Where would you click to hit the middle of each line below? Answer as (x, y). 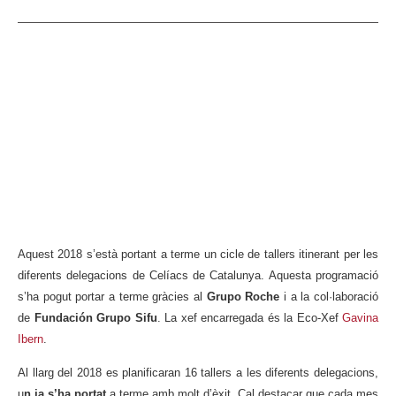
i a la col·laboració (329, 296)
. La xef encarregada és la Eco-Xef (249, 317)
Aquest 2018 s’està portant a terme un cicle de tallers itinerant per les (198, 254)
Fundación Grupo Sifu (95, 317)
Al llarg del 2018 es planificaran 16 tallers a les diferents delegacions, (198, 373)
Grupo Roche (243, 296)
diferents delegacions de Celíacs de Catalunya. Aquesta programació (198, 275)
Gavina (360, 317)
